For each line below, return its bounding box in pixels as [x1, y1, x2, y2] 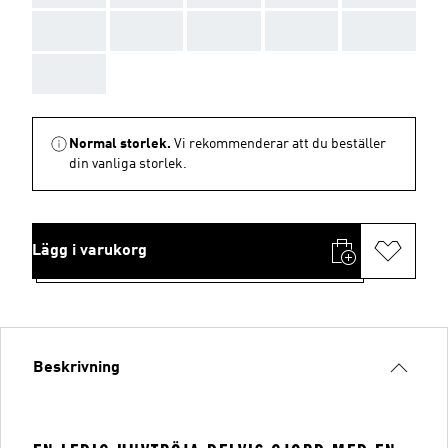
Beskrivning [33, 360, 120, 376]
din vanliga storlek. [69, 157, 187, 171]
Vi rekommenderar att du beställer [174, 137, 386, 151]
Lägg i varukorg [32, 243, 147, 259]
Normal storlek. [69, 137, 171, 151]
